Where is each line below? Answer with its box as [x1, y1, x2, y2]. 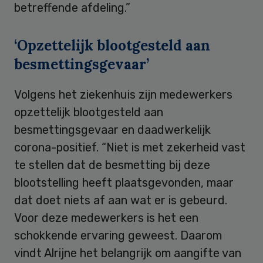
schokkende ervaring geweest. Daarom [14, 228, 222, 242]
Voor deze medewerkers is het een [14, 210, 198, 225]
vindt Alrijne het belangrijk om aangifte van [14, 245, 241, 260]
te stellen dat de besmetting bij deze [14, 157, 210, 172]
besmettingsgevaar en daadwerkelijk [14, 122, 211, 137]
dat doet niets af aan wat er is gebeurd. [14, 193, 227, 207]
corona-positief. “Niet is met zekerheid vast [14, 140, 245, 154]
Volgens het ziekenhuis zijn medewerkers [14, 87, 232, 102]
